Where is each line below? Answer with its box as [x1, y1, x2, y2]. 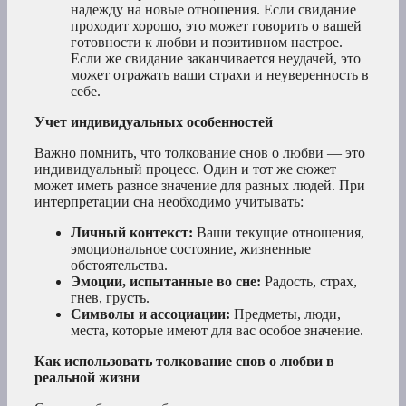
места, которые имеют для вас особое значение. [71, 323, 363, 339]
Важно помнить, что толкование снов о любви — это [34, 145, 365, 161]
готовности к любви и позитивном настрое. [71, 34, 343, 51]
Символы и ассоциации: [71, 306, 230, 323]
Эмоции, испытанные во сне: [71, 274, 261, 290]
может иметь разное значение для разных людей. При [34, 178, 365, 194]
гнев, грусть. [71, 290, 150, 306]
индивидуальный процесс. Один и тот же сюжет [34, 161, 336, 178]
